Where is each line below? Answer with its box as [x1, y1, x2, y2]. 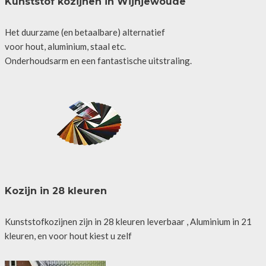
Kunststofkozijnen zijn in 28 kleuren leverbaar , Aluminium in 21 [4, 216, 252, 227]
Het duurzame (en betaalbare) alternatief [4, 26, 165, 37]
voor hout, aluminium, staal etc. [4, 40, 126, 52]
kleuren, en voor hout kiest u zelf [4, 230, 132, 241]
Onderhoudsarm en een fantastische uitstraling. [4, 55, 192, 66]
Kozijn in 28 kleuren [4, 185, 107, 197]
